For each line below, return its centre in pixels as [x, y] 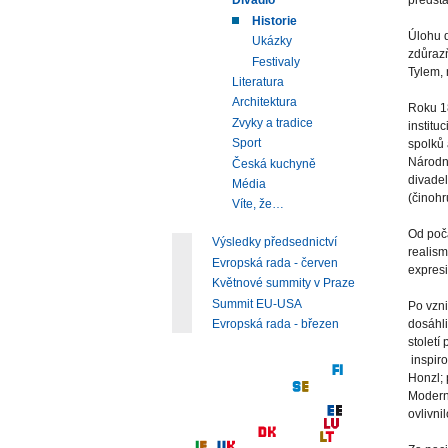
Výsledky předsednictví [274, 242]
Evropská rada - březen [275, 323]
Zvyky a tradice [272, 122]
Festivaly [276, 61]
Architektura [264, 102]
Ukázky [272, 41]
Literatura [258, 82]
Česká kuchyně [274, 163]
